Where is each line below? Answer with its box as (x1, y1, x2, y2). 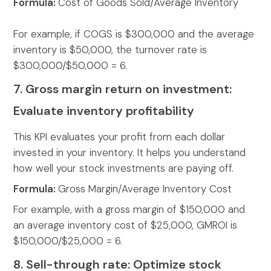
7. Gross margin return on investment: (13, 81, 232, 97)
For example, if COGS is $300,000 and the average (13, 27, 255, 41)
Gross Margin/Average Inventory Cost (58, 182, 232, 196)
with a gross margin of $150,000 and (74, 203, 246, 217)
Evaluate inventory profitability (13, 103, 195, 119)
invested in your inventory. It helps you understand (13, 146, 246, 160)
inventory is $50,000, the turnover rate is (13, 43, 207, 57)
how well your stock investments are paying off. (13, 162, 234, 175)
